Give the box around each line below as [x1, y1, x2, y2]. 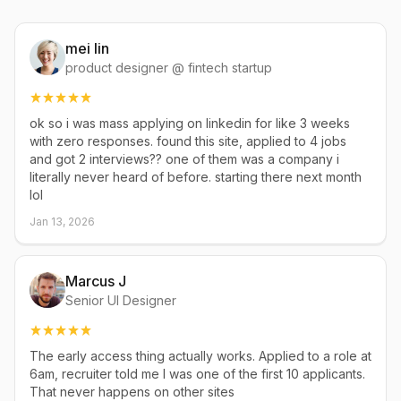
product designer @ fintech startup [65, 60, 272, 75]
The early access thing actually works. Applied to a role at [30, 348, 371, 363]
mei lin [65, 39, 109, 57]
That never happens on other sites [30, 384, 235, 399]
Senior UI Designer [65, 293, 176, 308]
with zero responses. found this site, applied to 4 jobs [30, 133, 346, 149]
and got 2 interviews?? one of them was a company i [30, 151, 339, 166]
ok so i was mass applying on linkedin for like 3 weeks [30, 115, 350, 131]
